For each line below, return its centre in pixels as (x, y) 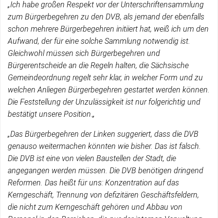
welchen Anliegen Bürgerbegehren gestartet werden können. (109, 90)
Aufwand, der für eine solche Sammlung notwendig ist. (99, 41)
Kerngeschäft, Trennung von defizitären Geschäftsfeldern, (103, 195)
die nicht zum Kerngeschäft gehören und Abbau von (95, 207)
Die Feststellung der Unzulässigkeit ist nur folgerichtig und (104, 102)
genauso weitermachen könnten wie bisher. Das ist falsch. (104, 146)
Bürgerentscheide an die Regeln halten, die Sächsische (98, 65)
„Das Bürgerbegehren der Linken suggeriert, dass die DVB (103, 134)
